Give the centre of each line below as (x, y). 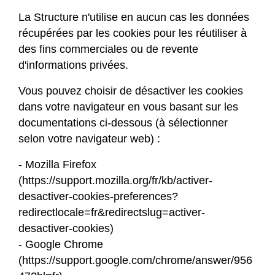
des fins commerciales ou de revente (108, 49)
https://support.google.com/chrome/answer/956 (137, 261)
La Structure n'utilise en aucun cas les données (134, 17)
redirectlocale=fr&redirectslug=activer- (112, 213)
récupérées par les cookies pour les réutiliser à (133, 33)
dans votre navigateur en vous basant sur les (128, 107)
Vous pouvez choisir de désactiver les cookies (131, 91)
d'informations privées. (73, 65)
